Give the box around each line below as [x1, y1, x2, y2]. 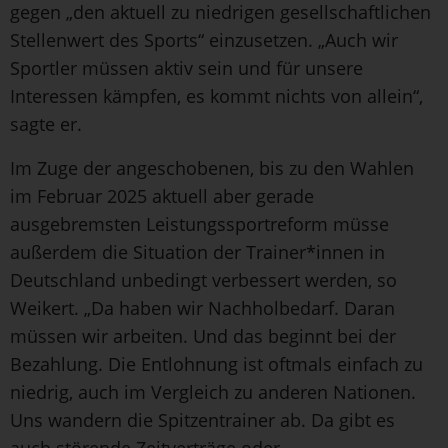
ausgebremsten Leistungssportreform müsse [10, 211, 389, 236]
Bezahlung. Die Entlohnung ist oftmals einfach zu [10, 351, 423, 376]
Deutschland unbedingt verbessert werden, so [10, 267, 397, 292]
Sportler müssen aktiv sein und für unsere [10, 55, 363, 80]
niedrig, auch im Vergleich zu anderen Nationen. [10, 379, 416, 404]
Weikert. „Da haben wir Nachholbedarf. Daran [10, 295, 395, 320]
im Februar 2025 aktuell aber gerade [10, 183, 314, 208]
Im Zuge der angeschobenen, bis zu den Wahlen [10, 155, 414, 180]
